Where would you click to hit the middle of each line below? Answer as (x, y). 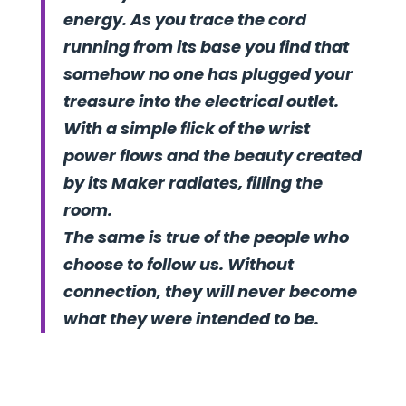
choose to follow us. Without (178, 264)
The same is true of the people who (206, 237)
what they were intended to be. (191, 319)
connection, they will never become (210, 291)
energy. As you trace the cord (184, 19)
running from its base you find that (206, 47)
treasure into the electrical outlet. (201, 101)
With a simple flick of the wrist (186, 128)
